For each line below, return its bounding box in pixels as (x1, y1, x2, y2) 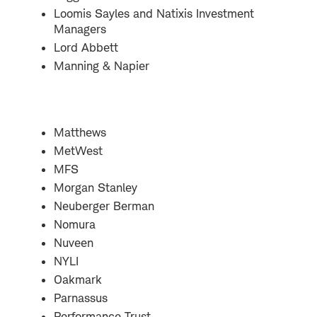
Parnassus (54, 290, 108, 305)
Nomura (54, 217, 96, 231)
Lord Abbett (54, 40, 118, 54)
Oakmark (54, 272, 102, 287)
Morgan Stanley (54, 180, 137, 195)
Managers (54, 21, 106, 36)
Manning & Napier (54, 58, 149, 73)
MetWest (54, 143, 103, 158)
